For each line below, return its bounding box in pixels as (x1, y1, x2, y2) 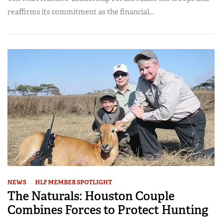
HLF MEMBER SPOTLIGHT (35, 178, 112, 186)
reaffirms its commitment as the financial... (7, 7, 154, 17)
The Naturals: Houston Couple (7, 188, 174, 204)
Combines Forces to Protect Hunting (7, 202, 208, 218)
